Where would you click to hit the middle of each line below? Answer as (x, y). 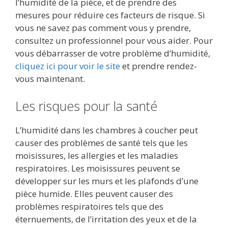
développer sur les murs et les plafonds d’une (107, 181)
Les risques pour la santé (86, 106)
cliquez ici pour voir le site (68, 66)
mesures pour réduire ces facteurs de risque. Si (110, 15)
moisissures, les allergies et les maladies (97, 155)
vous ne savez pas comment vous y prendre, (103, 28)
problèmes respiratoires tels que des (89, 206)
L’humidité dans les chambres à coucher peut (107, 130)
